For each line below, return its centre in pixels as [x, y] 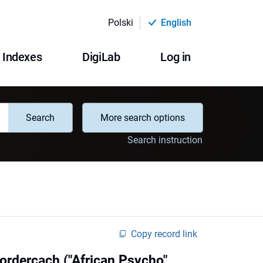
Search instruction [165, 140]
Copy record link [164, 234]
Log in [176, 57]
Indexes [22, 57]
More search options [143, 118]
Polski [120, 23]
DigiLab [101, 57]
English [176, 23]
